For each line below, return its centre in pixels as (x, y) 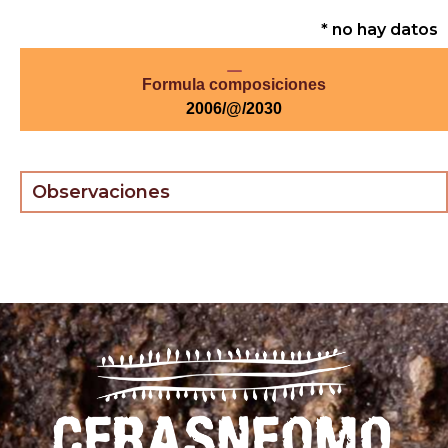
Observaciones (101, 191)
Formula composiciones (234, 84)
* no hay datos (379, 29)
